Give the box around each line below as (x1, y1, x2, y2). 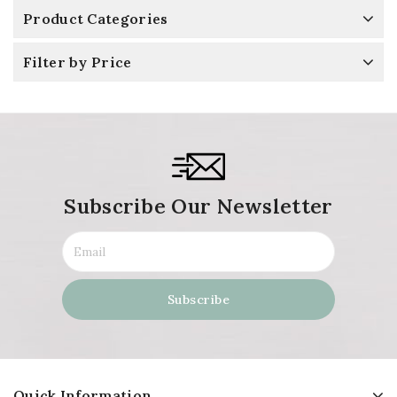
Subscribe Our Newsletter (64, 193, 333, 220)
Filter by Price (23, 53, 132, 72)
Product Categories (23, 10, 168, 28)
